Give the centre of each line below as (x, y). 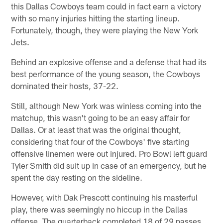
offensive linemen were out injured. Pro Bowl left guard (109, 153)
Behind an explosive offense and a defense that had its (109, 61)
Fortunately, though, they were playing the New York (105, 30)
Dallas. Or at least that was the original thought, (96, 129)
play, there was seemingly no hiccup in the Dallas (100, 209)
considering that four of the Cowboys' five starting (100, 141)
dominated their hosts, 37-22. (65, 85)
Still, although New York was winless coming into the (107, 105)
